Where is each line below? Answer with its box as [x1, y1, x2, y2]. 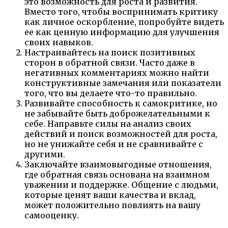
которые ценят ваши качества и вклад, [24, 189, 196, 200]
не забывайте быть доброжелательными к [24, 108, 210, 119]
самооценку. [24, 210, 79, 220]
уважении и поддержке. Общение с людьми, [24, 179, 218, 190]
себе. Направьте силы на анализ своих [24, 118, 191, 129]
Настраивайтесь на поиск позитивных [24, 47, 195, 58]
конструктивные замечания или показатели [24, 77, 221, 88]
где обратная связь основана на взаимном [24, 169, 210, 180]
